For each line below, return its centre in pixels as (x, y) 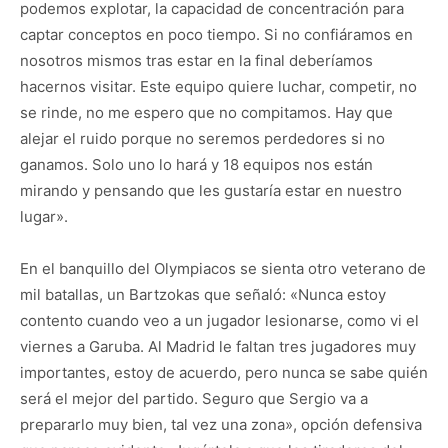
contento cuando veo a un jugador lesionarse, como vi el (219, 321)
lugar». (44, 217)
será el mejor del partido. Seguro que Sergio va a (194, 399)
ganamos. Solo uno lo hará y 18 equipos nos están (196, 165)
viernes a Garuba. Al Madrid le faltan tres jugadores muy (218, 347)
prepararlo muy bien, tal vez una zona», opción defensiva (221, 425)
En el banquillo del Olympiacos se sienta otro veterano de (223, 269)
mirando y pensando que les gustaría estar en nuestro (211, 191)
